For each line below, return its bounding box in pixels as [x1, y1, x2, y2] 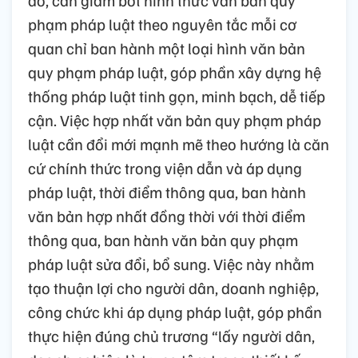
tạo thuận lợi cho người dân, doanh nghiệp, [28, 276, 319, 298]
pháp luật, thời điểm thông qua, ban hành [28, 181, 306, 202]
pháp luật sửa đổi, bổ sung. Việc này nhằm [28, 253, 314, 274]
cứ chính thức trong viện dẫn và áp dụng [28, 157, 302, 178]
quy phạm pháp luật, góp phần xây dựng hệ [28, 61, 321, 82]
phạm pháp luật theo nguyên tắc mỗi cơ [28, 13, 296, 34]
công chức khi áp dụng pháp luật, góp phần [28, 300, 322, 322]
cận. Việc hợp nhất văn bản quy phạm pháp [28, 109, 321, 130]
